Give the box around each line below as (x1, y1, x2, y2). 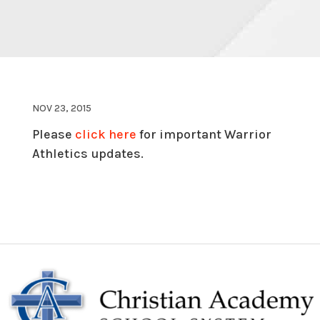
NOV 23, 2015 (31, 101, 91, 114)
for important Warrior (136, 126, 271, 142)
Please (31, 126, 75, 142)
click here (74, 126, 136, 142)
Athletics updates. (31, 145, 146, 161)
